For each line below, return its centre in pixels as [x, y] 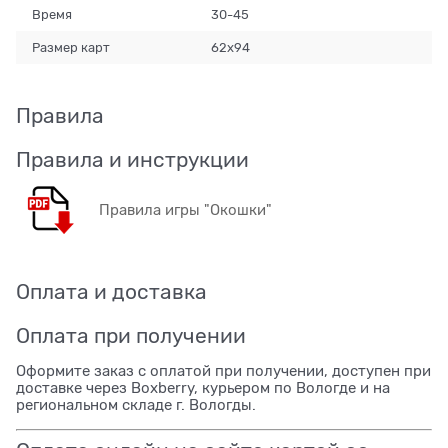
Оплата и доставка [111, 292]
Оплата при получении [131, 336]
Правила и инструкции [132, 160]
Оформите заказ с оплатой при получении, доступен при [223, 371]
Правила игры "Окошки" [185, 210]
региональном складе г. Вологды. [136, 405]
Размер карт [71, 47]
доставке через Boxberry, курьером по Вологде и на [203, 388]
